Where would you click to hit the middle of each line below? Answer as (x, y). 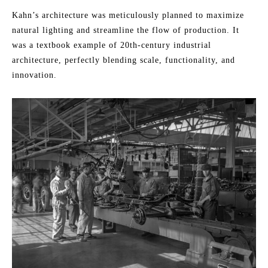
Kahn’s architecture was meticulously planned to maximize (128, 15)
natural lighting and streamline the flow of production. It (126, 30)
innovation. (34, 75)
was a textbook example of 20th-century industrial (112, 45)
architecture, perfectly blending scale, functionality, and (124, 60)
